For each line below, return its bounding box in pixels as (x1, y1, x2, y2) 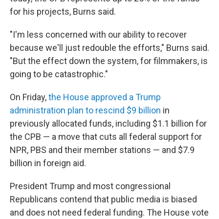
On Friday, (10, 92, 48, 102)
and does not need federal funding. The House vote (10, 207, 209, 218)
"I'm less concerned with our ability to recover (10, 29, 187, 40)
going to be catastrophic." (10, 69, 108, 79)
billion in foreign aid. (10, 158, 86, 168)
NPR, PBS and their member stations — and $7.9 (10, 145, 195, 155)
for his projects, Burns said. (10, 6, 116, 17)
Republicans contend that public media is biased (10, 194, 197, 204)
